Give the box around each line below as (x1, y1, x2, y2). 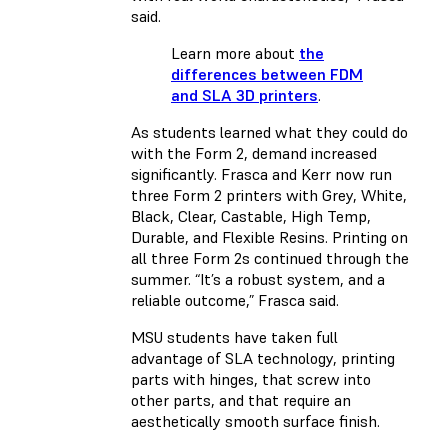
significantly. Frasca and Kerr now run (131, 163, 392, 184)
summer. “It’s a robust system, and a (131, 268, 385, 289)
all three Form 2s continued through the (131, 247, 409, 268)
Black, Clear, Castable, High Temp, (131, 205, 371, 226)
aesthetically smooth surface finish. (131, 410, 380, 431)
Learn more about (171, 42, 299, 63)
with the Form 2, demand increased (131, 142, 377, 163)
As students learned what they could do (131, 121, 408, 142)
